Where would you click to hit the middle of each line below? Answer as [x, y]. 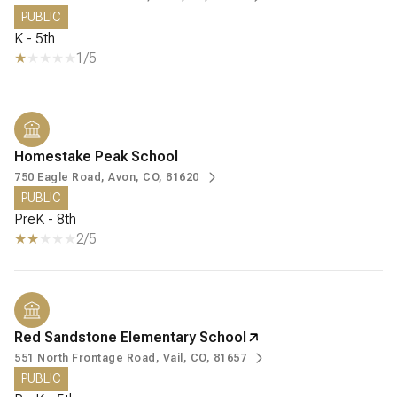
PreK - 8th [45, 220]
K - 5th [35, 39]
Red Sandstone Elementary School [130, 338]
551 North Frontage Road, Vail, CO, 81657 [130, 358]
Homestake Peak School [96, 157]
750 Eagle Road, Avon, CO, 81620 [107, 178]
